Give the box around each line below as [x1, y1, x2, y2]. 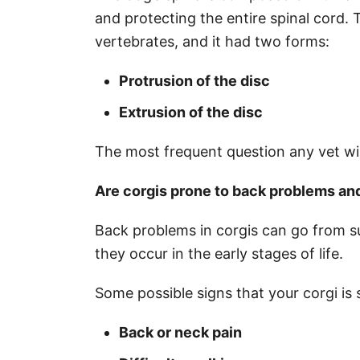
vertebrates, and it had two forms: [95, 32, 329, 50]
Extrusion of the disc [119, 103, 266, 121]
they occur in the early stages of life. [95, 244, 347, 262]
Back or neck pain [119, 323, 242, 341]
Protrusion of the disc [119, 72, 270, 89]
